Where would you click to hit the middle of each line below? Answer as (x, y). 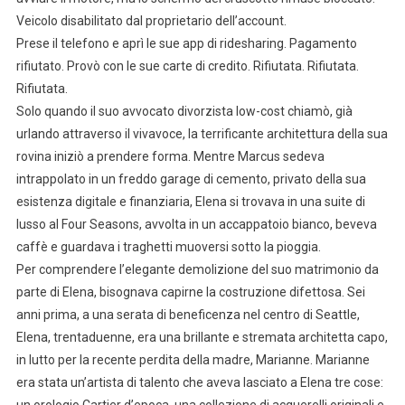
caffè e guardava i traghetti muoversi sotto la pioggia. (168, 247)
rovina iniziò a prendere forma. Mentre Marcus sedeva (170, 157)
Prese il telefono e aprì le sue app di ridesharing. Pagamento (186, 44)
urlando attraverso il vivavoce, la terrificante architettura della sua (202, 134)
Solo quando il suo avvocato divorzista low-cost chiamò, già (184, 112)
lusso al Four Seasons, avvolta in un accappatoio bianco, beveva (196, 225)
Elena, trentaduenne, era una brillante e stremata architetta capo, (202, 338)
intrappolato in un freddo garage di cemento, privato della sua (191, 179)
